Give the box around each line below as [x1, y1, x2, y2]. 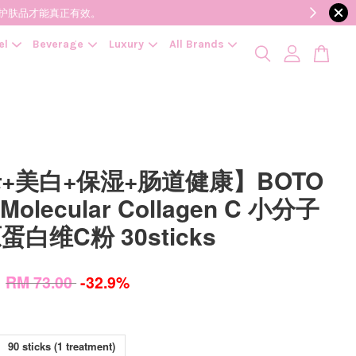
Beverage [33, 37, 84, 51]
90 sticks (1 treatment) [8, 339, 116, 354]
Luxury [108, 37, 144, 51]
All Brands [168, 37, 224, 51]
